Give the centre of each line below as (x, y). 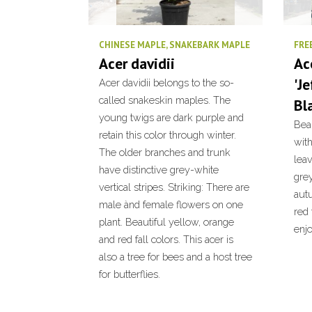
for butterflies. (130, 274)
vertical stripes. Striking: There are (174, 187)
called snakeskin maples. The (165, 100)
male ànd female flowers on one (171, 204)
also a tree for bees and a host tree (175, 257)
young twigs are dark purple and (171, 117)
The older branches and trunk (165, 152)
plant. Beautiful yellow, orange (166, 222)
